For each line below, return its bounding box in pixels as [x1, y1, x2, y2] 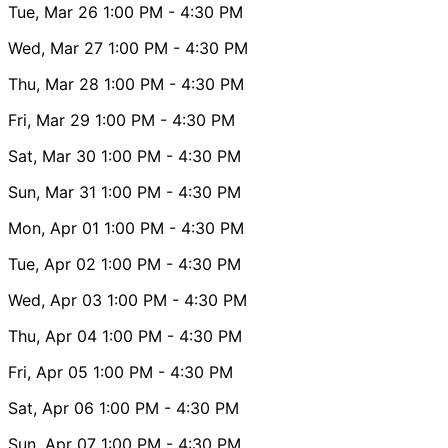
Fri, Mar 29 [8, 109, 90, 130]
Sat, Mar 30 [8, 145, 96, 166]
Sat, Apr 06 [8, 397, 94, 418]
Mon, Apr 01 [8, 217, 99, 238]
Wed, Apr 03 [8, 289, 102, 310]
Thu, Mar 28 [8, 73, 99, 94]
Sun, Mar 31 [8, 181, 96, 202]
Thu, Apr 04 [8, 325, 97, 346]
